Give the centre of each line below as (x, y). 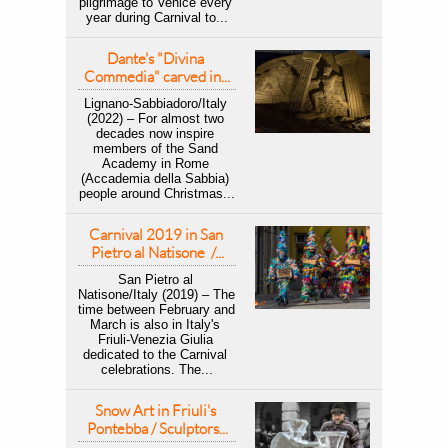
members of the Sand (155, 148)
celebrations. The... (157, 369)
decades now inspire (155, 133)
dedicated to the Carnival (155, 354)
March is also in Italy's (155, 324)
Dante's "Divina (155, 58)
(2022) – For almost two (155, 118)
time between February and (156, 309)
